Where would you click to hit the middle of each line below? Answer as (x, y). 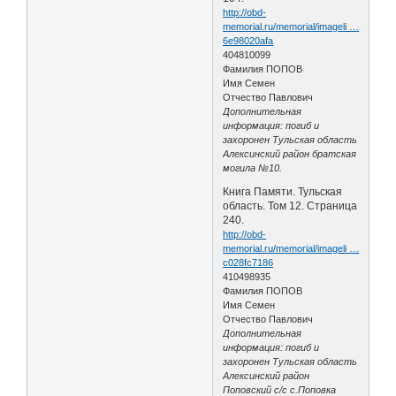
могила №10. (253, 168)
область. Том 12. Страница (290, 206)
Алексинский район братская (290, 153)
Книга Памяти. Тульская (283, 191)
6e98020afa (248, 40)
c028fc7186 (248, 262)
